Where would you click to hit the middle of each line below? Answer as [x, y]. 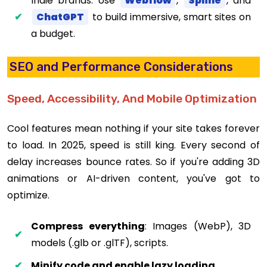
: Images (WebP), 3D [198, 226]
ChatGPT [60, 17]
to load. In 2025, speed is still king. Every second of [133, 145]
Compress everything [88, 226]
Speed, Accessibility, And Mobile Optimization [132, 99]
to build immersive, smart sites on [170, 17]
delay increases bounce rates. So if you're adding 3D [133, 162]
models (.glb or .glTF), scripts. [100, 243]
